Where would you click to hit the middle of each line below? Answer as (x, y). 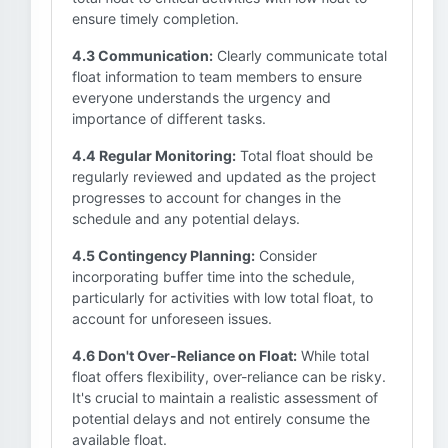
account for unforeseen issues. (172, 318)
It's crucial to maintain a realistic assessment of (225, 397)
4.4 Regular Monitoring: (154, 155)
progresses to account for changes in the (206, 197)
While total (333, 355)
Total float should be (304, 155)
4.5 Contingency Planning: (163, 255)
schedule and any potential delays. (186, 218)
